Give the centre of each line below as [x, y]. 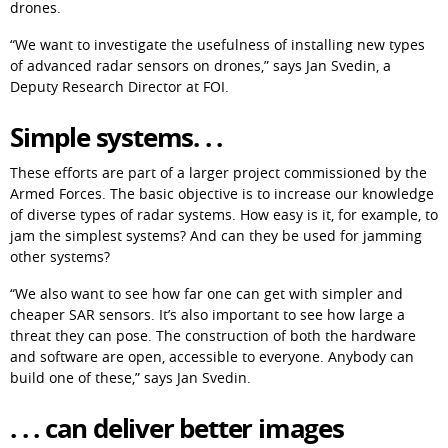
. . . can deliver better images [177, 427]
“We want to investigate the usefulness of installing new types [217, 44]
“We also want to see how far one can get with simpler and [206, 293]
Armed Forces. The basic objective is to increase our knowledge [222, 193]
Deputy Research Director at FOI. [119, 86]
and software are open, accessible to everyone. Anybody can [212, 356]
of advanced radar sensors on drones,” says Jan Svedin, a [200, 65]
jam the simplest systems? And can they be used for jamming [216, 235]
